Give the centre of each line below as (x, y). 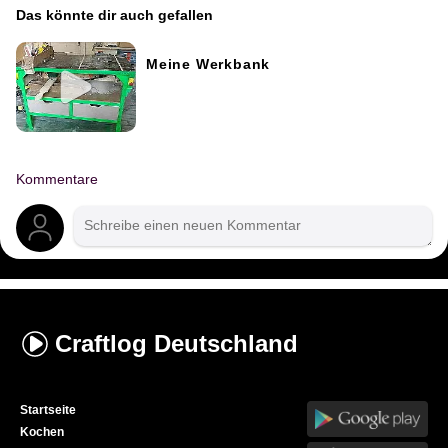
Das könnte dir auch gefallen (114, 16)
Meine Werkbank (208, 65)
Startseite (48, 410)
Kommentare (57, 180)
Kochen (42, 432)
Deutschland (226, 344)
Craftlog (104, 344)
